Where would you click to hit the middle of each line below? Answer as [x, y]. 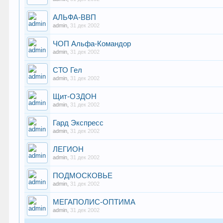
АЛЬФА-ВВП [75, 17]
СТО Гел [68, 70]
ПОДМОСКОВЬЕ [83, 176]
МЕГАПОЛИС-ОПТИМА [94, 202]
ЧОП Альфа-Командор [92, 44]
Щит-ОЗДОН [75, 97]
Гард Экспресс [78, 123]
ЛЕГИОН [68, 149]
